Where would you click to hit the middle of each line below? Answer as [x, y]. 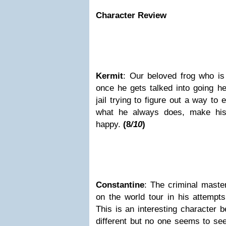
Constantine [120, 185]
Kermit [109, 76]
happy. [109, 124]
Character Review [131, 15]
